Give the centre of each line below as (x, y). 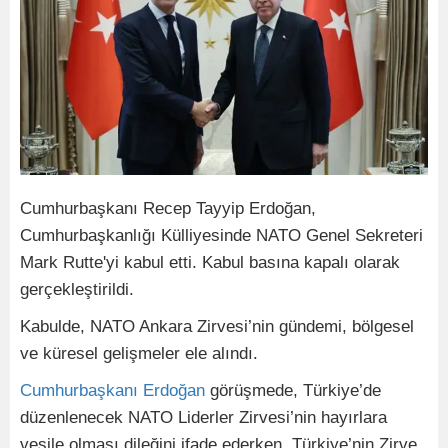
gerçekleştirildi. (77, 289)
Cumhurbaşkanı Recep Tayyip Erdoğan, (168, 208)
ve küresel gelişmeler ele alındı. (139, 353)
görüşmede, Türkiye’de (293, 390)
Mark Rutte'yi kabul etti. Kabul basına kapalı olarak (210, 262)
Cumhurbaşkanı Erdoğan (112, 390)
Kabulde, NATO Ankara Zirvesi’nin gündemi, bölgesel (217, 326)
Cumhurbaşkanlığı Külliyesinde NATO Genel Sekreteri (221, 235)
